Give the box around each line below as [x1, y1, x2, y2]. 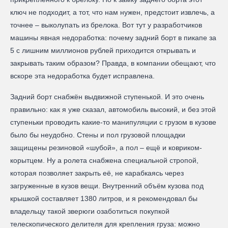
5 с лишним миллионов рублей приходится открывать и [10, 46, 196, 55]
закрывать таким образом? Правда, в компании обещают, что [10, 59, 216, 68]
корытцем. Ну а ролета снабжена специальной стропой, [10, 156, 198, 165]
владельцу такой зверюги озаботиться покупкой [10, 207, 169, 216]
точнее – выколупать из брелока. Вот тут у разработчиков [10, 21, 202, 30]
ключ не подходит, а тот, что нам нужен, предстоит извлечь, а [10, 8, 215, 17]
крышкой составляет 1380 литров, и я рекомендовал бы [10, 194, 197, 203]
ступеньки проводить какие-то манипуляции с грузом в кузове [10, 118, 216, 127]
